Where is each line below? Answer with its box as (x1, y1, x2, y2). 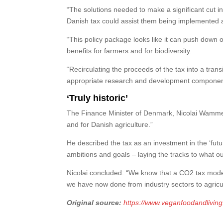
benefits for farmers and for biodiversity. (67, 47, 192, 55)
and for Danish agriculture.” (67, 120, 153, 128)
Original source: (67, 199, 122, 207)
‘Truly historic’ (67, 93, 128, 103)
